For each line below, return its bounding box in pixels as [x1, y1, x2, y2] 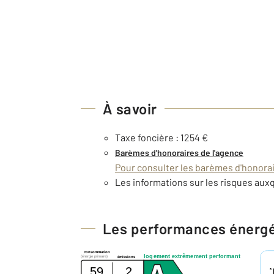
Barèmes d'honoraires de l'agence [115, 147, 243, 158]
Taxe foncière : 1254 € [115, 131, 208, 143]
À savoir [103, 99, 157, 117]
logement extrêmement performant [144, 253, 240, 259]
